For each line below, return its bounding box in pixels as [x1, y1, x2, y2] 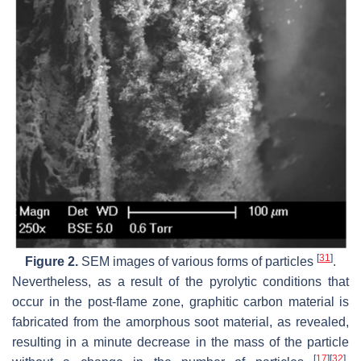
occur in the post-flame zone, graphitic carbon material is [12, 295, 349, 309]
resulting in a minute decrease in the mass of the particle [12, 335, 349, 350]
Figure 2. [25, 255, 78, 269]
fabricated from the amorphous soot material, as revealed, [12, 315, 349, 330]
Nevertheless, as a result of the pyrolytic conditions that [12, 275, 349, 289]
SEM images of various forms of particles [78, 255, 317, 269]
